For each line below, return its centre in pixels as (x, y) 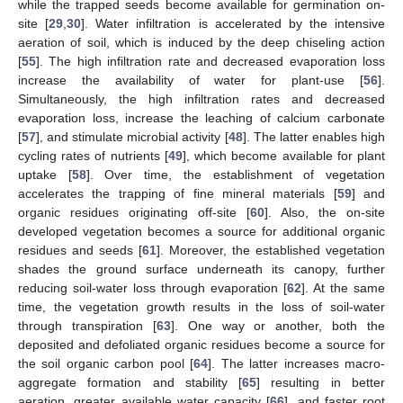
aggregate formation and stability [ (130, 382)
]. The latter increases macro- (297, 363)
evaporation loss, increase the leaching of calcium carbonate (201, 117)
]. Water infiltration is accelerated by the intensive (233, 23)
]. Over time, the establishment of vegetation (236, 174)
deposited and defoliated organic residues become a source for (201, 344)
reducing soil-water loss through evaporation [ (152, 287)
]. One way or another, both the (278, 325)
